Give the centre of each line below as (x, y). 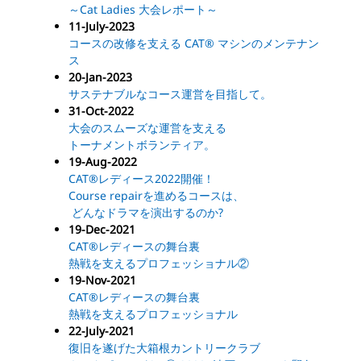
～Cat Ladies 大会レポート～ (143, 10)
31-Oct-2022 (101, 111)
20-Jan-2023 (100, 77)
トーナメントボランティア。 (142, 145)
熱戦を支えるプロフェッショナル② (159, 263)
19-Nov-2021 (102, 280)
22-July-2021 (102, 331)
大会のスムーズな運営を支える (147, 128)
